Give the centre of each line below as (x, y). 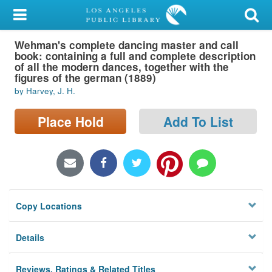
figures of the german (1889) (85, 77)
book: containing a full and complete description (135, 56)
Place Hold (70, 121)
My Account (34, 15)
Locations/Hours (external (65, 136)
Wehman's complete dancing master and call (127, 45)
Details (30, 238)
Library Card (55, 45)
